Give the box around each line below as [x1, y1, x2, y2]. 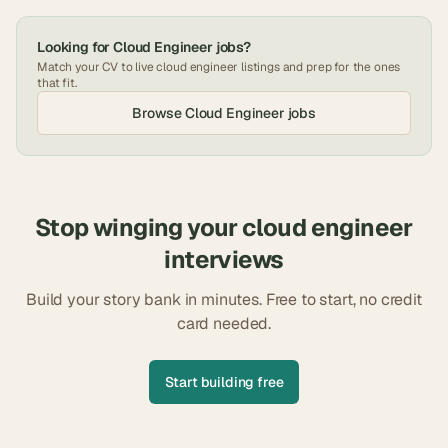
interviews [164, 244, 284, 275]
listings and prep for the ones [238, 59, 401, 75]
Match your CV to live [37, 59, 157, 75]
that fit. [37, 75, 77, 91]
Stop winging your [35, 212, 243, 243]
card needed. [176, 313, 272, 334]
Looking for [37, 38, 114, 56]
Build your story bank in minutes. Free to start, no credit [26, 289, 422, 310]
